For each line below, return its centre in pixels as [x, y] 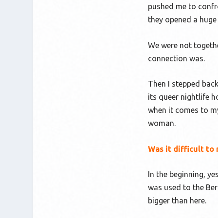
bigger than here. [178, 201]
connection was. [178, 58]
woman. [163, 123]
